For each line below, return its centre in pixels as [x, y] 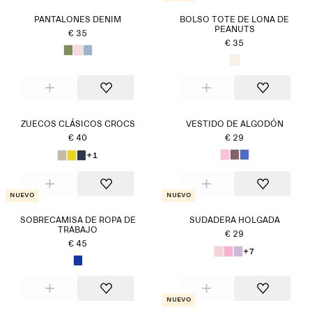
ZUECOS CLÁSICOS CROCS [78, 125]
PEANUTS [234, 30]
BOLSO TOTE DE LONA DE [234, 20]
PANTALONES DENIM [78, 20]
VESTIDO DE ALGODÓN [234, 125]
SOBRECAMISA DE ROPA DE [78, 221]
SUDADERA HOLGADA [234, 221]
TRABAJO [78, 231]
